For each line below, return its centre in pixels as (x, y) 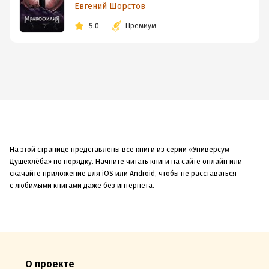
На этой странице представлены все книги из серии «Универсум (119, 150)
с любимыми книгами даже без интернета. (82, 186)
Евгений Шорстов (110, 7)
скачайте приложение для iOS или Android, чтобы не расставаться (123, 174)
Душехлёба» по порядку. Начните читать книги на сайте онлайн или (126, 162)
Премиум (141, 26)
